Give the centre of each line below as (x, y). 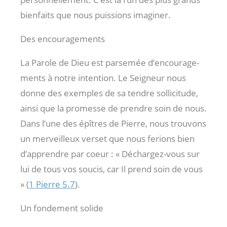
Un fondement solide (62, 208)
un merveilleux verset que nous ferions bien (107, 138)
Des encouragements (63, 39)
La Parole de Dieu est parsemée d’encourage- (110, 62)
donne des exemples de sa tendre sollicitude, (109, 93)
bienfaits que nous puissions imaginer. (96, 15)
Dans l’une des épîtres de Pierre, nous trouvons (113, 123)
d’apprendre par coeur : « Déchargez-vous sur (110, 154)
